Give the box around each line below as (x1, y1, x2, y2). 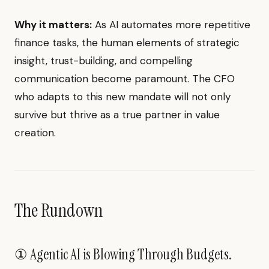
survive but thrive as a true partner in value (14, 108, 220, 121)
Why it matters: (14, 18, 92, 31)
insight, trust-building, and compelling (14, 54, 193, 67)
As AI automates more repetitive (92, 18, 250, 31)
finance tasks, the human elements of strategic (14, 36, 240, 49)
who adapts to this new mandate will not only (14, 90, 231, 103)
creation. (14, 126, 56, 139)
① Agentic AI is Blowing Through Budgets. (14, 245, 232, 264)
